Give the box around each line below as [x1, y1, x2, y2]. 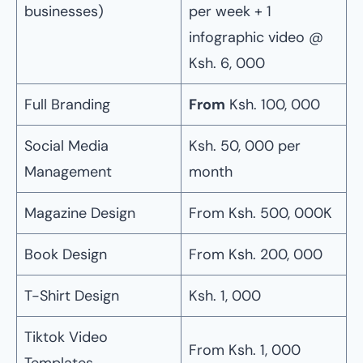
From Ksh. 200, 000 [189, 245, 322, 264]
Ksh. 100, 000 [225, 95, 320, 114]
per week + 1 [189, 2, 271, 21]
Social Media [24, 136, 109, 156]
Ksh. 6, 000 [189, 53, 265, 73]
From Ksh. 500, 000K [189, 203, 332, 223]
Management [24, 162, 112, 181]
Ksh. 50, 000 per [189, 136, 301, 156]
